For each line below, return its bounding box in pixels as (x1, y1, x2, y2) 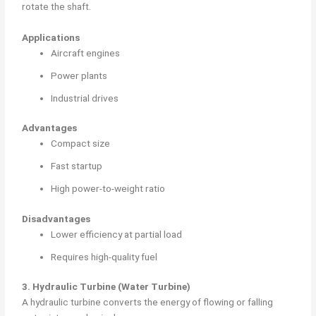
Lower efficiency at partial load (51, 228, 183, 240)
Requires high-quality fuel (51, 250, 158, 262)
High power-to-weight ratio (51, 183, 166, 195)
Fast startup (51, 160, 103, 172)
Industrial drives (51, 92, 119, 104)
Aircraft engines (51, 47, 121, 59)
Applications (22, 31, 80, 43)
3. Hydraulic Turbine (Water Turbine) (22, 281, 191, 293)
